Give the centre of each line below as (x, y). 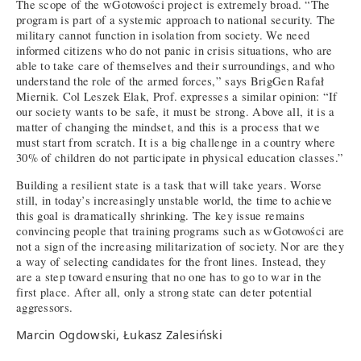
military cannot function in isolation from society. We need (163, 35)
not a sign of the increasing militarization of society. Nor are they (180, 246)
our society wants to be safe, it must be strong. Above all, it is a (176, 112)
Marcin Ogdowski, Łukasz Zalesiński (119, 335)
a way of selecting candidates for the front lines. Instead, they (171, 261)
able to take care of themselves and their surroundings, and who (176, 66)
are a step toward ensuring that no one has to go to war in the (169, 276)
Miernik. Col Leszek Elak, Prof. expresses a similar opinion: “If (177, 97)
